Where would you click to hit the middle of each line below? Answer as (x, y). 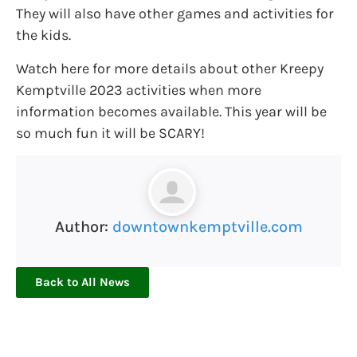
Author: (83, 226)
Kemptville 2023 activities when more (139, 90)
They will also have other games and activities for (175, 14)
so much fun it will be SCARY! (110, 133)
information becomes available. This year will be (171, 111)
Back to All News (82, 282)
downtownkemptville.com (207, 226)
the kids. (43, 35)
